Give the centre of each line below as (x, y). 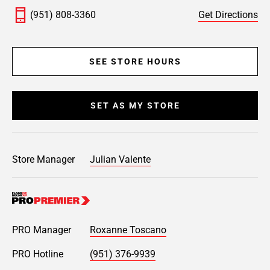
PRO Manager (42, 230)
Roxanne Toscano (128, 230)
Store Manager (43, 159)
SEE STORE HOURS (135, 61)
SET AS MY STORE (135, 105)
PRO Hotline (38, 254)
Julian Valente (120, 159)
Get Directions (228, 15)
